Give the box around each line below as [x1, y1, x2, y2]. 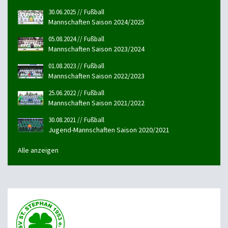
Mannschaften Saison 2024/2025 [48, 17, 145, 26]
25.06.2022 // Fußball [48, 88, 104, 97]
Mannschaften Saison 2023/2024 [48, 44, 145, 53]
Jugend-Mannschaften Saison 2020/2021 [48, 125, 169, 134]
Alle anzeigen [18, 145, 59, 155]
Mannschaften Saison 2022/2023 [48, 71, 145, 80]
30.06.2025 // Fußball [48, 7, 104, 16]
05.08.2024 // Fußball [48, 34, 104, 43]
